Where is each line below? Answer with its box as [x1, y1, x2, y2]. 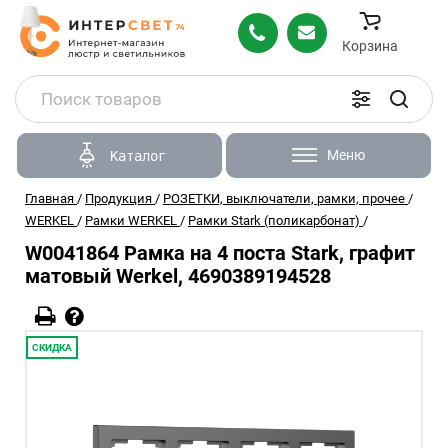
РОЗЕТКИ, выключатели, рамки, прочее [163, 191, 405, 206]
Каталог [109, 147, 166, 164]
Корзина [342, 37, 398, 54]
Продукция [85, 191, 152, 206]
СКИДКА [32, 342, 72, 353]
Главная [25, 191, 74, 206]
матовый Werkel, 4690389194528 [25, 264, 331, 288]
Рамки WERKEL [85, 213, 177, 228]
